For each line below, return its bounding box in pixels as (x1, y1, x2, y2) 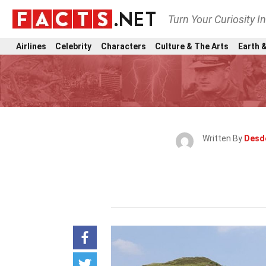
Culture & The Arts (155, 41, 229, 51)
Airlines (16, 41, 46, 51)
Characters (100, 41, 146, 51)
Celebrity (55, 41, 92, 51)
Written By (202, 134, 244, 143)
